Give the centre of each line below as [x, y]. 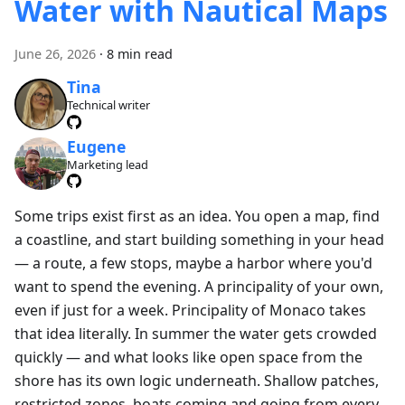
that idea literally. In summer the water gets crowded [196, 333]
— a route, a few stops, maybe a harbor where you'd [193, 263]
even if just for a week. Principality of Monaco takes [190, 310]
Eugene [96, 146]
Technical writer [108, 105]
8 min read [140, 53]
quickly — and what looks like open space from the [188, 357]
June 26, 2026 [55, 53]
